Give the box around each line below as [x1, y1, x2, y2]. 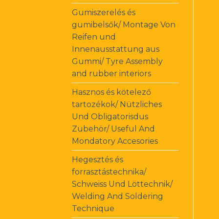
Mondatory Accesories [72, 136, 158, 146]
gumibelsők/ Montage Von [72, 20, 175, 29]
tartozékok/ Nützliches [72, 99, 162, 109]
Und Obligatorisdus [72, 111, 148, 121]
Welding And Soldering [72, 191, 163, 201]
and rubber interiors [72, 68, 151, 78]
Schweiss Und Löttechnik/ [72, 179, 173, 189]
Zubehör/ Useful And [72, 124, 155, 133]
